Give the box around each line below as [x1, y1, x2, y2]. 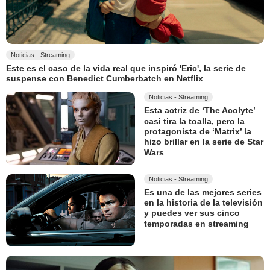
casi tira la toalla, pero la [144, 116, 245, 126]
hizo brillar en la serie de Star [144, 137, 263, 147]
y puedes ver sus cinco [144, 208, 240, 218]
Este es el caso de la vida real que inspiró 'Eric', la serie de [6, 63, 246, 74]
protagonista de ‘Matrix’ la [144, 127, 251, 137]
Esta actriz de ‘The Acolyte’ [144, 105, 255, 116]
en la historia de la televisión [144, 198, 263, 208]
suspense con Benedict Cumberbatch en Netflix [6, 74, 203, 84]
